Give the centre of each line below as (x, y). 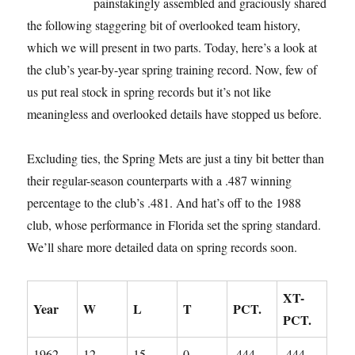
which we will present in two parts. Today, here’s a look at (172, 47)
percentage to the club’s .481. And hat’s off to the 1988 (164, 202)
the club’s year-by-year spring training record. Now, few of (172, 69)
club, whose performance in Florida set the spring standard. (174, 224)
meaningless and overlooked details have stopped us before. (175, 113)
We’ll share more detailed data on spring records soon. (162, 246)
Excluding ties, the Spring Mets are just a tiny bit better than (176, 158)
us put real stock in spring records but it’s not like (149, 91)
